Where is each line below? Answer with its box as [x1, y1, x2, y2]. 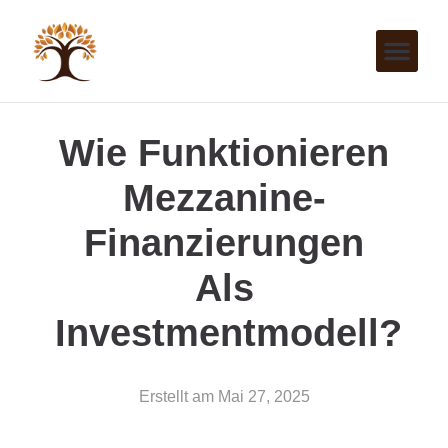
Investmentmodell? [54, 311, 402, 354]
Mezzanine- [122, 176, 326, 219]
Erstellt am [138, 387, 214, 405]
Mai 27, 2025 [217, 387, 310, 405]
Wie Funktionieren [59, 131, 389, 174]
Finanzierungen [84, 221, 364, 264]
